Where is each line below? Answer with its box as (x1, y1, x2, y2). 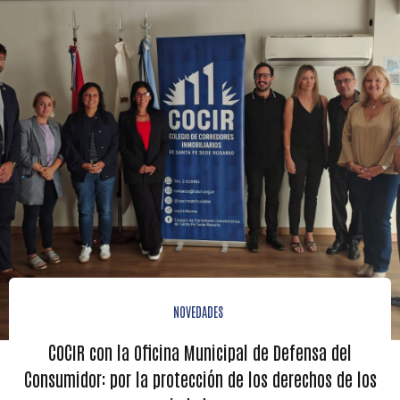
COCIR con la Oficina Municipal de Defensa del (48, 340, 352, 363)
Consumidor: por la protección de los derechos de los (23, 367, 377, 390)
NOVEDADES (172, 303, 223, 320)
